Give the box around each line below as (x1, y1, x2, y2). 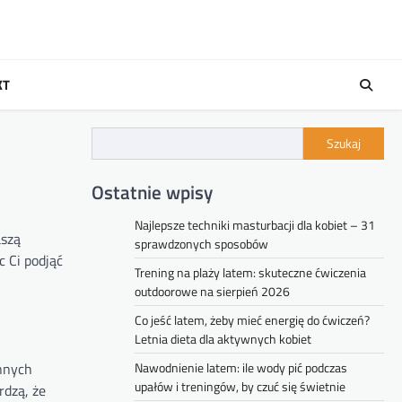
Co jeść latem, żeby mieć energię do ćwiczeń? (135, 310, 370, 330)
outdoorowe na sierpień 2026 (135, 282, 290, 301)
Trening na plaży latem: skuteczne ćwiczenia (135, 263, 366, 283)
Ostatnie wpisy (92, 178, 213, 207)
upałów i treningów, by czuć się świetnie (135, 377, 345, 397)
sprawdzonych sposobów (135, 234, 268, 254)
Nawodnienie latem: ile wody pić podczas (135, 358, 347, 378)
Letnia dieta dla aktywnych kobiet (135, 329, 311, 349)
